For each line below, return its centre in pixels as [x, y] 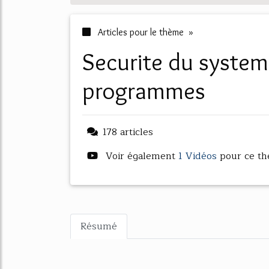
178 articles [128, 132]
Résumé [99, 226]
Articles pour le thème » [144, 32]
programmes [144, 90]
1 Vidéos [199, 156]
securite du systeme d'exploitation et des [89, 62]
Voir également [141, 156]
